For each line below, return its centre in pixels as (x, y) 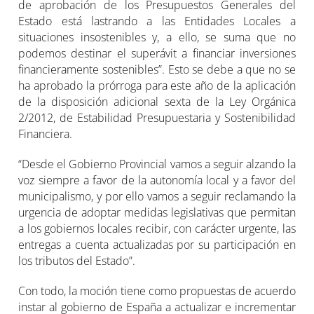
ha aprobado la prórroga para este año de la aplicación (157, 86)
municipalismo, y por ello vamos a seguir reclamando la (157, 197)
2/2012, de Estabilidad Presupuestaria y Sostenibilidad (157, 118)
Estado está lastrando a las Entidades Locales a (157, 21)
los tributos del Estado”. (77, 261)
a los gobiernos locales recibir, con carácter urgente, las (157, 229)
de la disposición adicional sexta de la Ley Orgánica (157, 102)
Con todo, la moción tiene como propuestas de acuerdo (157, 291)
